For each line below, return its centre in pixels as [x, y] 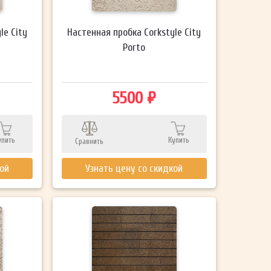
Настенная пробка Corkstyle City [134, 32]
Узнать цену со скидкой [134, 168]
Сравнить [90, 141]
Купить [178, 140]
